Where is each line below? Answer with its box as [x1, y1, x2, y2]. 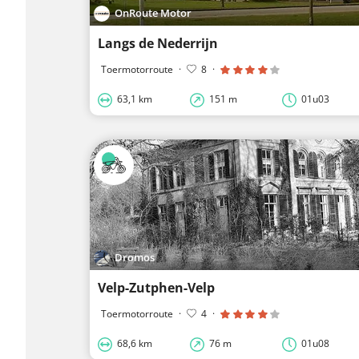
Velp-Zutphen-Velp [98, 279, 215, 297]
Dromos [115, 249, 155, 264]
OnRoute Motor [115, 5, 192, 20]
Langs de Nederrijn [98, 34, 218, 53]
